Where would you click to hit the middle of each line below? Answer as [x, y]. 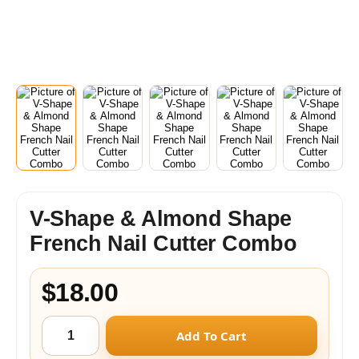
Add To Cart [212, 336]
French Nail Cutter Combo [163, 244]
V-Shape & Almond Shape [161, 219]
